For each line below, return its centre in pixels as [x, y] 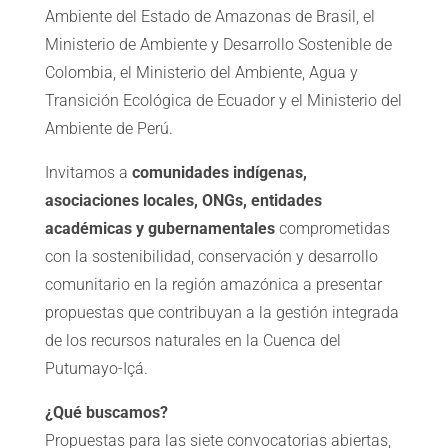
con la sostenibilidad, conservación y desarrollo [211, 257]
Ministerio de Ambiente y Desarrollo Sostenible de [218, 45]
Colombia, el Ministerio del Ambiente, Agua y [201, 73]
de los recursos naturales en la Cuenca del [192, 341]
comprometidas [332, 229]
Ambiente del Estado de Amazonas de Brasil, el [209, 17]
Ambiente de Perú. [108, 129]
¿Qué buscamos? [108, 413]
